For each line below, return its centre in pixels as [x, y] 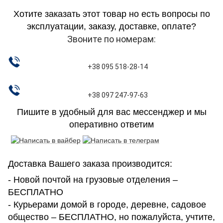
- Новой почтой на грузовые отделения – [93, 180]
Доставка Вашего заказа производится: [90, 164]
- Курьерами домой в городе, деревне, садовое [107, 205]
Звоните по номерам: [111, 39]
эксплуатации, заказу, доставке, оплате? [111, 27]
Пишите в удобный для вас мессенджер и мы [111, 112]
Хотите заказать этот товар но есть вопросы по [111, 14]
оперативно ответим [111, 125]
